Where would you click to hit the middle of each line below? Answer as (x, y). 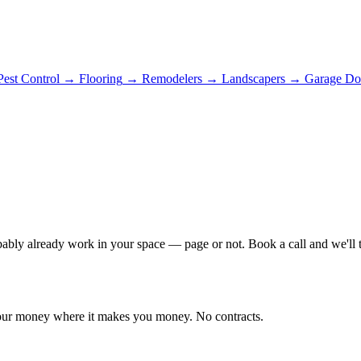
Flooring (101, 78)
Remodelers (172, 78)
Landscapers (253, 78)
